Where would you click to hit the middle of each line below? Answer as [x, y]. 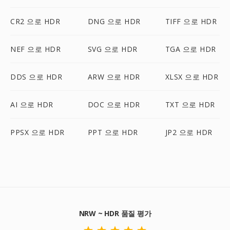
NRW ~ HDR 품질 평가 [115, 213]
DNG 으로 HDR [114, 21]
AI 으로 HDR [32, 104]
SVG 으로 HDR [112, 49]
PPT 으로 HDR [113, 132]
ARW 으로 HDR [114, 77]
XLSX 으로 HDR [192, 77]
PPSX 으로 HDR [37, 132]
